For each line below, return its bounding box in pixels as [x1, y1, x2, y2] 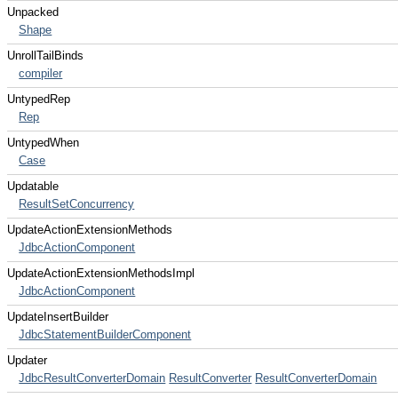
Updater [7, 354, 47, 367]
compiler [19, 67, 63, 80]
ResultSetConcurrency [19, 197, 135, 211]
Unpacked [7, 5, 59, 19]
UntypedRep [7, 92, 70, 106]
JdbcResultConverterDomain [19, 371, 166, 385]
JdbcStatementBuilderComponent [19, 328, 192, 341]
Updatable [7, 179, 59, 193]
